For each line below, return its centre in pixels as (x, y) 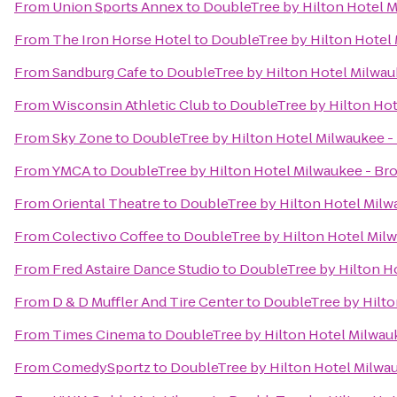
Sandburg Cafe (100, 72)
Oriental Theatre (106, 203)
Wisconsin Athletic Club (131, 105)
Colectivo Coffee (108, 236)
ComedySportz (101, 367)
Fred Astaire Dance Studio (136, 269)
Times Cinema (99, 335)
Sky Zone (82, 138)
